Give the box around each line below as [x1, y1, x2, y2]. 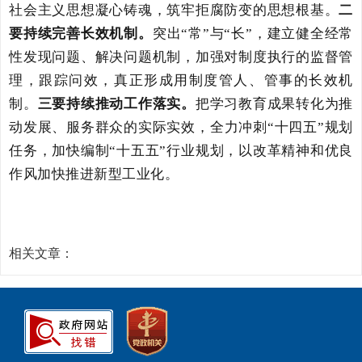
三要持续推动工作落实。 [37, 96, 196, 112]
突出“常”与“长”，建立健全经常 [152, 26, 353, 41]
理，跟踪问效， [9, 73, 114, 88]
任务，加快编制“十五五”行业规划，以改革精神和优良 [9, 143, 353, 158]
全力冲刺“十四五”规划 [209, 120, 354, 135]
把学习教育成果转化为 [195, 96, 339, 112]
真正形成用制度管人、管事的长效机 [113, 73, 353, 88]
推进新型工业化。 [65, 166, 179, 182]
